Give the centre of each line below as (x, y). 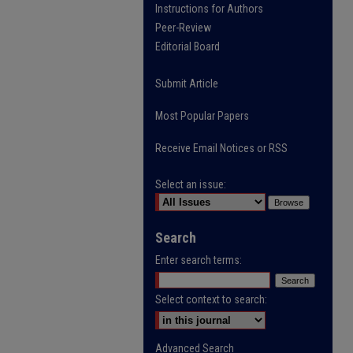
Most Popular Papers (202, 116)
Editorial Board (188, 46)
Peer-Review (183, 28)
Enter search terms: (199, 260)
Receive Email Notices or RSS (221, 148)
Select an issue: (191, 184)
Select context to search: (211, 299)
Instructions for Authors (209, 9)
